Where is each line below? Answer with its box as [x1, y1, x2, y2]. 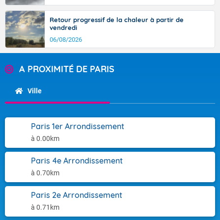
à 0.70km [31, 169, 59, 177]
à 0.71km [31, 203, 59, 211]
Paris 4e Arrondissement [31, 156, 123, 165]
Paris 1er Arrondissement [31, 121, 124, 131]
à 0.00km [31, 135, 59, 142]
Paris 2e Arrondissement [31, 190, 122, 200]
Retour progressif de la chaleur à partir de [50, 16, 184, 24]
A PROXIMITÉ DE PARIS [19, 63, 114, 75]
